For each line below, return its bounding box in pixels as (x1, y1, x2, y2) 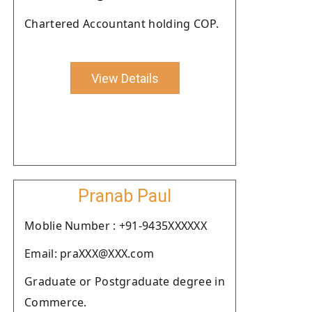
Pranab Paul (78, 186, 171, 206)
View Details (91, 70, 159, 86)
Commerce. (24, 295, 87, 310)
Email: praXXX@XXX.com (24, 246, 155, 261)
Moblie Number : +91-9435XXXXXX (24, 218, 207, 233)
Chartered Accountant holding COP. (24, 16, 219, 31)
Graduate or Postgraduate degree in (24, 274, 225, 289)
